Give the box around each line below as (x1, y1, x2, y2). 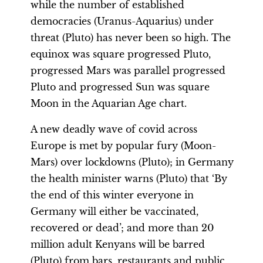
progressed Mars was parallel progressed (31, 65, 225, 76)
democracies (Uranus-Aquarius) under (31, 15, 214, 27)
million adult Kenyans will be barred (31, 238, 205, 250)
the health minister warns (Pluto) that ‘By (31, 173, 227, 184)
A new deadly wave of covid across (31, 123, 197, 135)
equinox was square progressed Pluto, (31, 48, 211, 60)
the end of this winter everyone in (31, 189, 194, 201)
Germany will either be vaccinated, (31, 205, 198, 217)
